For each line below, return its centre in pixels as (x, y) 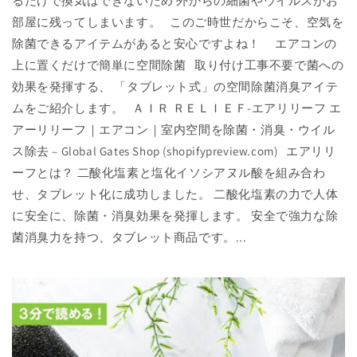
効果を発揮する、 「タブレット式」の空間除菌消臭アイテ (175, 86)
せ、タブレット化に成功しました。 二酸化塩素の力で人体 (175, 194)
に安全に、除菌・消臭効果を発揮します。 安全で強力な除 (175, 216)
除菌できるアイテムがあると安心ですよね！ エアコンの (175, 43)
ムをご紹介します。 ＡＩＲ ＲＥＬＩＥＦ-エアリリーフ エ (177, 108)
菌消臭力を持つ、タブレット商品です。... (129, 237)
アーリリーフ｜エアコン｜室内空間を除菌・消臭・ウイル (174, 129)
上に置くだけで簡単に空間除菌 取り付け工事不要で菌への (178, 65)
